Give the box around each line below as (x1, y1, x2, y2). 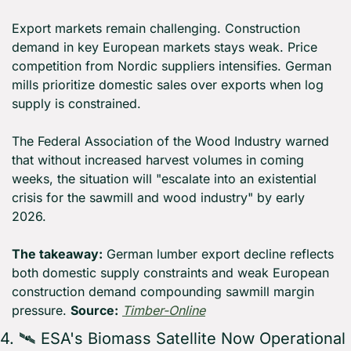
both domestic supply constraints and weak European (12, 265, 329, 281)
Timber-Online (122, 302, 205, 319)
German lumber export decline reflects (103, 246, 334, 262)
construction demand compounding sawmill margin (12, 284, 314, 300)
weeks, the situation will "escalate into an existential (12, 171, 317, 187)
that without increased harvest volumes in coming (12, 152, 304, 168)
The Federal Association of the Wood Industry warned (12, 133, 329, 150)
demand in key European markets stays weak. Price (12, 39, 317, 56)
